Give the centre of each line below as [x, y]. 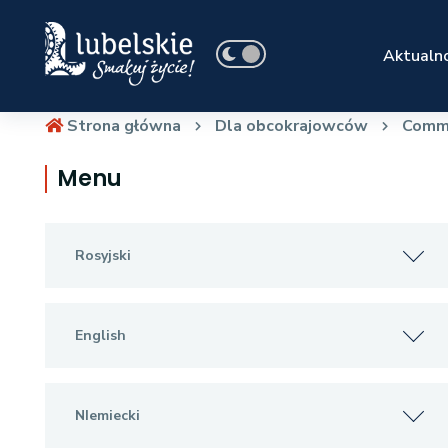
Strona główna [121, 126]
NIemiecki [107, 415]
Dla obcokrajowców [291, 126]
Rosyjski [102, 255]
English [100, 335]
